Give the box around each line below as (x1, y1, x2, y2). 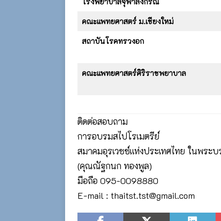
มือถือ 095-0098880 (77, 174, 158, 186)
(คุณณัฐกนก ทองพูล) (77, 159, 152, 172)
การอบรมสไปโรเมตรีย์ (77, 130, 159, 142)
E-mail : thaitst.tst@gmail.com (77, 189, 195, 201)
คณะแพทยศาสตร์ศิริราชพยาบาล (81, 68, 186, 78)
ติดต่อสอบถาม (77, 115, 128, 127)
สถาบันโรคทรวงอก (81, 36, 144, 46)
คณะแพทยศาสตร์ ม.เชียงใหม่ (81, 16, 174, 26)
